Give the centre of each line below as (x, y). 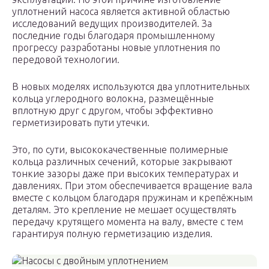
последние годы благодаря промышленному (113, 36)
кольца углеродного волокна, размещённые (113, 99)
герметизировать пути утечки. (81, 123)
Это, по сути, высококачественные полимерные (120, 150)
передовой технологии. (66, 60)
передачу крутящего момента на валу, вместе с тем (128, 222)
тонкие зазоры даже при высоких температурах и (125, 174)
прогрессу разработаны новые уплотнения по (116, 48)
